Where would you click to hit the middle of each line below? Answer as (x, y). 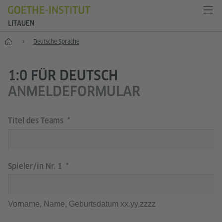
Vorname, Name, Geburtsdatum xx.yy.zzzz (82, 204)
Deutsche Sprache (56, 41)
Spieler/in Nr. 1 (36, 166)
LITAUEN (21, 23)
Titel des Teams (37, 121)
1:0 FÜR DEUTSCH (63, 75)
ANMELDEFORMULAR (74, 91)
